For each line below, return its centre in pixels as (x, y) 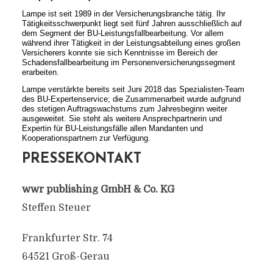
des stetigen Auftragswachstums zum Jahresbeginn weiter (124, 109)
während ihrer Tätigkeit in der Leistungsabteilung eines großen (131, 43)
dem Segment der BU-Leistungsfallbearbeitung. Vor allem (122, 33)
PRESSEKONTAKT (81, 159)
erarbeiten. (40, 72)
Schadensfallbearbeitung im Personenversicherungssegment (128, 62)
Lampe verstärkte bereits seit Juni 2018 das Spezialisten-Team (133, 89)
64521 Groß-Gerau (66, 257)
